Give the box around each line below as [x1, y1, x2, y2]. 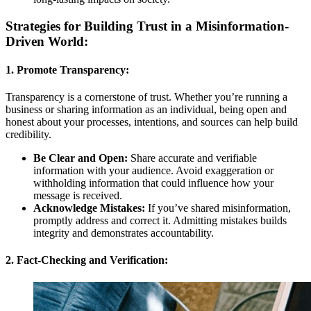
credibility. [6, 128, 51, 141]
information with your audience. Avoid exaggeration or [33, 165, 274, 177]
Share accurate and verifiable [128, 152, 257, 165]
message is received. [33, 190, 122, 202]
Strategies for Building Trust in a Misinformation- [6, 18, 289, 33]
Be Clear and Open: [33, 152, 128, 165]
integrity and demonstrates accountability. [33, 227, 214, 239]
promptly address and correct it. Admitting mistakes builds [33, 215, 287, 227]
